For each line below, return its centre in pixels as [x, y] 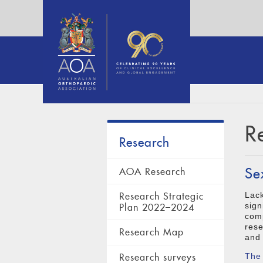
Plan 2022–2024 [157, 207]
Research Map [151, 232]
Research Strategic [161, 196]
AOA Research [152, 171]
